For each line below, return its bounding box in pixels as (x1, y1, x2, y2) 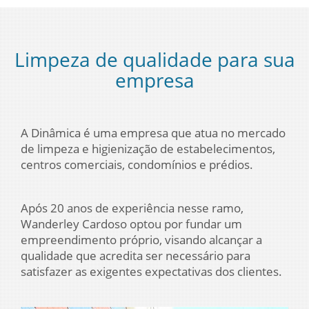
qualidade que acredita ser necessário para (21, 248, 250, 263)
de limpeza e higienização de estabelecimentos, (21, 141, 275, 157)
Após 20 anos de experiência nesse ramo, (21, 200, 243, 216)
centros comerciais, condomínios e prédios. (21, 157, 253, 172)
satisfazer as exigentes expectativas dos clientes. (21, 263, 282, 279)
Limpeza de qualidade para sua (14, 46, 295, 72)
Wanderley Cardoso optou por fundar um (21, 216, 242, 232)
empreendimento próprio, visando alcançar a (21, 232, 262, 248)
